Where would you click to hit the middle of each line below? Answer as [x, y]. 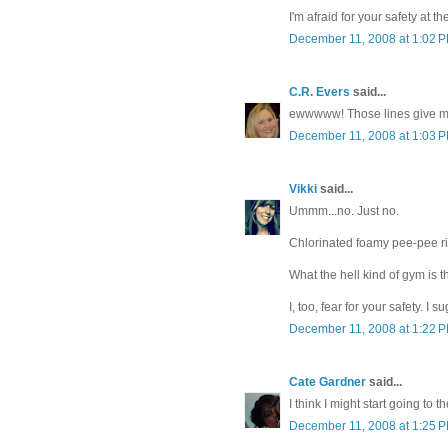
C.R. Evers [319, 92]
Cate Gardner [327, 382]
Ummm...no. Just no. [344, 211]
